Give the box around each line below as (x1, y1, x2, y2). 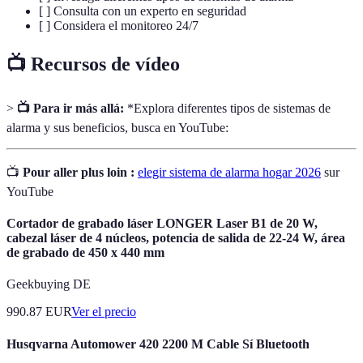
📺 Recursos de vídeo (6, 53, 180, 75)
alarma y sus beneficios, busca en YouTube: (6, 120, 228, 135)
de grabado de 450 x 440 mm (6, 246, 164, 260)
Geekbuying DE (6, 277, 91, 292)
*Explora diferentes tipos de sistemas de (124, 100, 331, 115)
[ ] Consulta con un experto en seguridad (39, 4, 246, 19)
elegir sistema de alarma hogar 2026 (138, 164, 321, 179)
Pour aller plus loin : (23, 164, 135, 179)
